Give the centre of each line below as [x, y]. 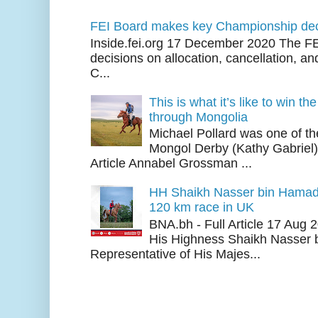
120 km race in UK [202, 207]
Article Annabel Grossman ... [171, 164]
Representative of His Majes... [176, 254]
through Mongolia [199, 117]
